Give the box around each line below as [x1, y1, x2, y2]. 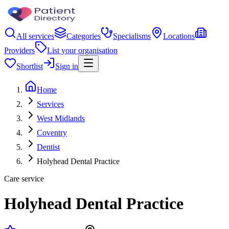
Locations [163, 32, 195, 40]
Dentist [37, 143, 60, 151]
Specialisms [113, 32, 151, 40]
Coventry [37, 128, 67, 137]
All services [16, 32, 54, 40]
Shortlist [16, 62, 43, 71]
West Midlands [37, 114, 85, 123]
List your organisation [47, 46, 118, 55]
